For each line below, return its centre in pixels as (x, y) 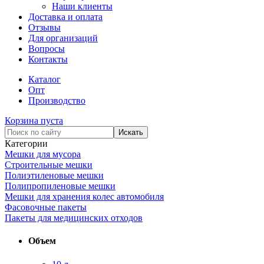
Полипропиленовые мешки (60, 186)
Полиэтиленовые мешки (54, 175)
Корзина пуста (34, 121)
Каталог (44, 79)
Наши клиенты (82, 6)
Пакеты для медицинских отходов (74, 218)
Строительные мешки (49, 165)
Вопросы (47, 49)
